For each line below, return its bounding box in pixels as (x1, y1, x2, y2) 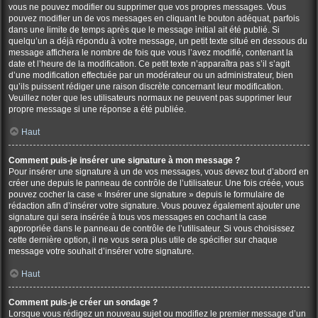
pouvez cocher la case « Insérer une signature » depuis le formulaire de (9, 190, 285, 199)
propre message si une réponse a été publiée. (9, 104, 186, 114)
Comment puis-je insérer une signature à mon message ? (9, 155, 240, 165)
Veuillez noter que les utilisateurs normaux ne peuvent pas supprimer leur (9, 93, 292, 103)
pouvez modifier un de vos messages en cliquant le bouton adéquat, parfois (9, 13, 300, 23)
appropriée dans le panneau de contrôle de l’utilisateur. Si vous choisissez (9, 224, 295, 234)
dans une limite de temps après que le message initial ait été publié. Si (9, 25, 280, 35)
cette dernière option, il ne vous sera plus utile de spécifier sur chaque (9, 235, 278, 245)
